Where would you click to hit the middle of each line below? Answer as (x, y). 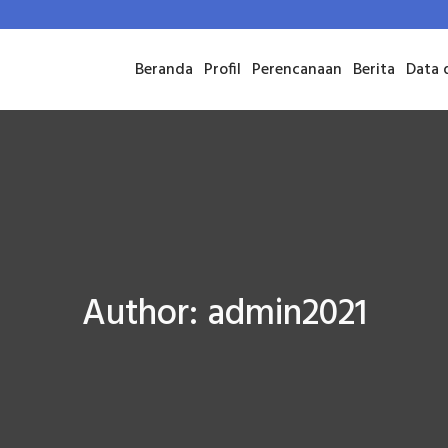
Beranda (164, 69)
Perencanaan (297, 69)
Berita (374, 69)
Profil (222, 69)
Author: (144, 315)
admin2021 (286, 315)
